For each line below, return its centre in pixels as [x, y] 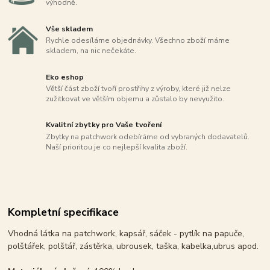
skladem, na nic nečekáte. [91, 51]
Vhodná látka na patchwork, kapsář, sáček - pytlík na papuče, [126, 233]
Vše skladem [70, 29]
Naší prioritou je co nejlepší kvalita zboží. [117, 147]
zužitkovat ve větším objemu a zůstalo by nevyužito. [135, 99]
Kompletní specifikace [64, 212]
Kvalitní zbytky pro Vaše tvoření [104, 125]
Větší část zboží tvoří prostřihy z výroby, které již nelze [139, 89]
